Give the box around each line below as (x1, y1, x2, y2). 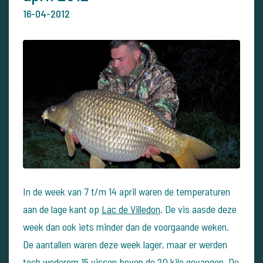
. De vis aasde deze (160, 202, 237, 215)
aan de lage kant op (23, 202, 102, 215)
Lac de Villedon (102, 202, 160, 215)
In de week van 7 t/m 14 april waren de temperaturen (23, 184, 230, 198)
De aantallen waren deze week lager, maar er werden (23, 237, 227, 251)
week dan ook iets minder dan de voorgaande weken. (23, 220, 229, 233)
